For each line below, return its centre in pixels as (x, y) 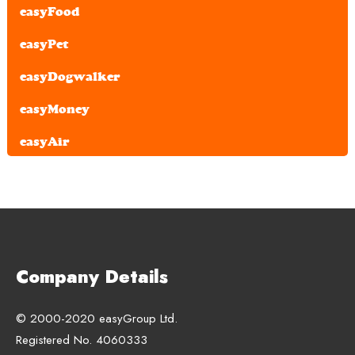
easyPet (44, 44)
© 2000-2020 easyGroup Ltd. (97, 319)
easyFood (50, 11)
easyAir (45, 141)
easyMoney (55, 109)
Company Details (92, 277)
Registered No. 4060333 (82, 340)
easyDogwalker (71, 76)
